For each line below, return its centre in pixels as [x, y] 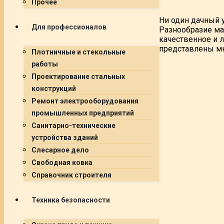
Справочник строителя [71, 175]
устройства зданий [65, 137]
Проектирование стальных [78, 76]
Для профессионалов [69, 27]
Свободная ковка [62, 162]
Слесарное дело [60, 150]
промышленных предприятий [83, 113]
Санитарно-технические [73, 125]
